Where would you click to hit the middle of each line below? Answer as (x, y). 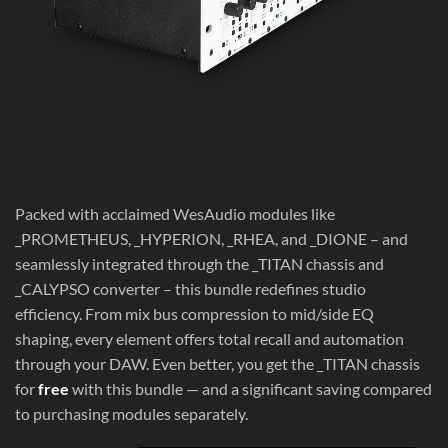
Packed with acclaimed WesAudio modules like (175, 214)
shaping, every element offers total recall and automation (209, 339)
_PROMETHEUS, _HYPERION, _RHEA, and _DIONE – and (211, 239)
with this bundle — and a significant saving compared (250, 389)
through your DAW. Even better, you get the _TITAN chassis (217, 364)
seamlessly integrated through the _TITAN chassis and (199, 264)
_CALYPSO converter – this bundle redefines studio (190, 289)
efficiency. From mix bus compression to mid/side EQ (194, 314)
